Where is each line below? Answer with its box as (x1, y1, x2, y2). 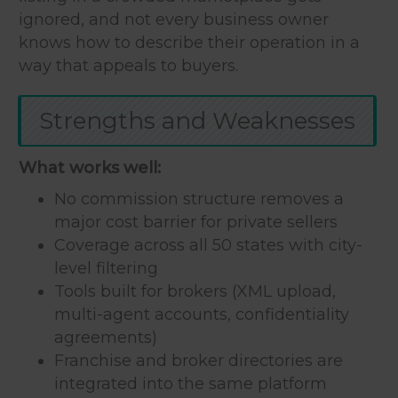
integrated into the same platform (54, 373, 327, 394)
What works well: (19, 157, 161, 178)
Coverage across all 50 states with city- (54, 235, 362, 255)
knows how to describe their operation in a (19, 32, 360, 52)
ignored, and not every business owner (19, 9, 329, 29)
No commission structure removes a (54, 188, 344, 209)
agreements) (54, 327, 157, 347)
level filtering (54, 258, 158, 278)
